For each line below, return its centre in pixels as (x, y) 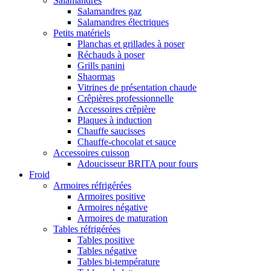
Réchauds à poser (111, 55)
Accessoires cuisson (91, 153)
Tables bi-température (119, 262)
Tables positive (106, 240)
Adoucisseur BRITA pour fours (138, 164)
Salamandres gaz (109, 11)
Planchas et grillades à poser (131, 44)
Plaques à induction (115, 120)
